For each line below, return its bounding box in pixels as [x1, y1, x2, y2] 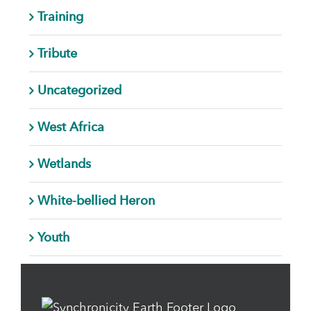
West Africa [37, 119, 104, 134]
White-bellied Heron [37, 192, 155, 208]
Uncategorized [37, 82, 121, 97]
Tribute [37, 45, 77, 60]
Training [37, 8, 83, 24]
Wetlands [37, 155, 91, 171]
